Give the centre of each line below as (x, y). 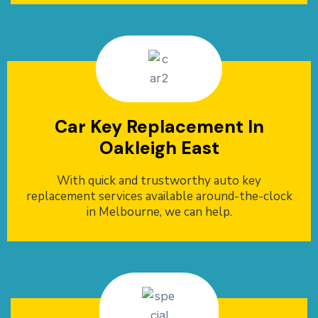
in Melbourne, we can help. (159, 212)
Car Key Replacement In (159, 127)
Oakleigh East (159, 148)
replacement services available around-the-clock (159, 197)
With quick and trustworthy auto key (159, 181)
